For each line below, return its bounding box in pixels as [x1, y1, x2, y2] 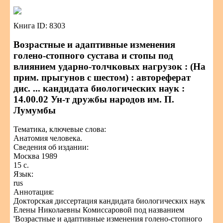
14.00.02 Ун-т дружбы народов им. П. [13, 94, 174, 105]
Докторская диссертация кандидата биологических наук [13, 197, 205, 205]
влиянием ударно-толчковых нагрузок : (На [13, 61, 206, 72]
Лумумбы [13, 105, 56, 115]
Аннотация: [13, 188, 54, 196]
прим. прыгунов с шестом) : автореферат [13, 72, 191, 83]
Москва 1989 [13, 152, 57, 160]
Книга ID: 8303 [13, 21, 65, 30]
